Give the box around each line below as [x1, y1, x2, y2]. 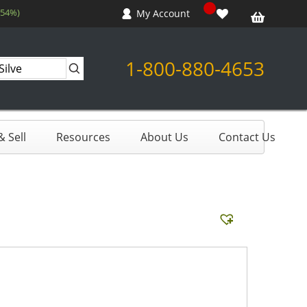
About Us [140, 129, 188, 145]
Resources [56, 129, 110, 145]
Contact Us [219, 129, 275, 145]
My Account [136, 7, 190, 21]
